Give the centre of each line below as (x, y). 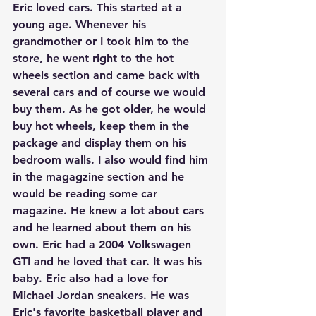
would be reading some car (87, 193)
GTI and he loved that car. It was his (109, 261)
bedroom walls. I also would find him (112, 159)
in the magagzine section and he (100, 176)
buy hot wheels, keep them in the (103, 126)
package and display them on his (101, 142)
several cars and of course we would (111, 92)
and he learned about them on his (104, 227)
